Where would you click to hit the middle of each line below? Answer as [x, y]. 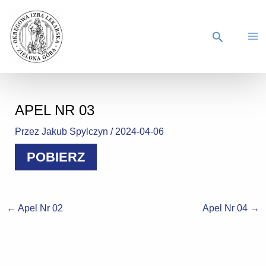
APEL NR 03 [55, 111]
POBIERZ [56, 157]
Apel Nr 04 [227, 208]
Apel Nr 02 [39, 208]
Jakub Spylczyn [76, 132]
